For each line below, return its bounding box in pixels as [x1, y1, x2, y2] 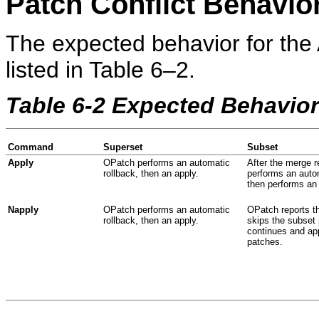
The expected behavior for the [6, 30, 317, 56]
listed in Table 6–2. [6, 56, 195, 83]
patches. [247, 236, 283, 247]
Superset [103, 141, 142, 152]
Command [8, 141, 53, 152]
